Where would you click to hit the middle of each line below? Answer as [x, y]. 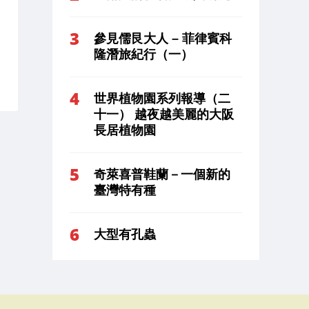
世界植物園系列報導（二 [162, 98]
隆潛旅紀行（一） [143, 54]
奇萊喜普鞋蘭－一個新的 [162, 174]
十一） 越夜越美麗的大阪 [164, 114]
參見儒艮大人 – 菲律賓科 [163, 38]
